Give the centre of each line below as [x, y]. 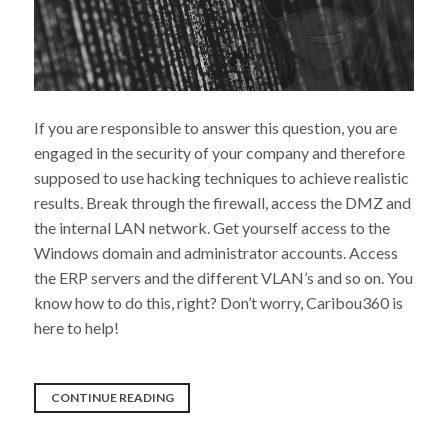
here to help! [77, 327]
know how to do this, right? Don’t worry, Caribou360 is [219, 302]
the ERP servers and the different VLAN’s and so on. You [224, 277]
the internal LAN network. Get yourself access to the [212, 227]
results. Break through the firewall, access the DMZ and [223, 202]
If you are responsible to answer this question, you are [216, 127]
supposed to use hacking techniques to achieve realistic [222, 177]
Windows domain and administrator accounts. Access [216, 252]
